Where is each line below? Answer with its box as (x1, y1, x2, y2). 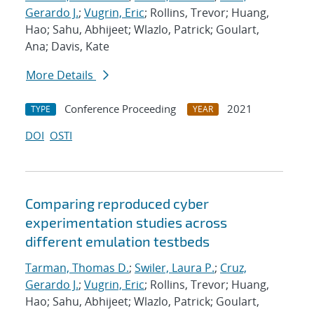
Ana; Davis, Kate (25, 39, 109, 55)
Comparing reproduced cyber (25, 195, 209, 212)
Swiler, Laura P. (135, 260, 214, 276)
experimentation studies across (25, 214, 227, 231)
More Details (26, 67, 96, 83)
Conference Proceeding (64, 102, 176, 116)
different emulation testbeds (25, 233, 210, 250)
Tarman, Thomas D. (25, 260, 129, 276)
